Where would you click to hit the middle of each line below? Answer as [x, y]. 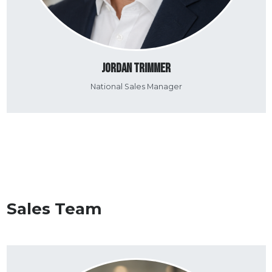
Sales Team [54, 209]
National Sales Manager [136, 87]
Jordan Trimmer [136, 69]
